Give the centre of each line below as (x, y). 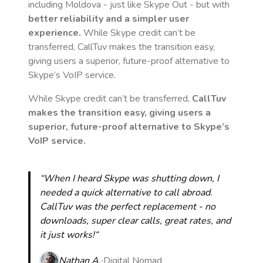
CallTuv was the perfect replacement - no (128, 207)
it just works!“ (69, 235)
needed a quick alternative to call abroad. (126, 193)
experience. (55, 33)
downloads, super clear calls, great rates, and (135, 221)
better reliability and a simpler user (109, 19)
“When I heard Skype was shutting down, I (129, 178)
